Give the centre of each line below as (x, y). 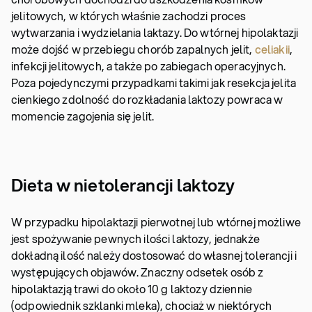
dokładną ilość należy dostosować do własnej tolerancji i (154, 255)
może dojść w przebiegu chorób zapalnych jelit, (133, 49)
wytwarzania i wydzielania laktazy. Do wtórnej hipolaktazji (155, 32)
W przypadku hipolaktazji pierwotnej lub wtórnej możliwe (156, 222)
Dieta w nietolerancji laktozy (123, 185)
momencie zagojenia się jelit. (83, 116)
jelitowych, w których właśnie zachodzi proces (129, 16)
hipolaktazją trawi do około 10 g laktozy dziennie (132, 289)
